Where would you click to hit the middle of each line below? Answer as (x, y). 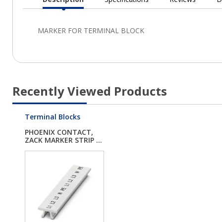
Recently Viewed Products (90, 91)
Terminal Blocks (53, 117)
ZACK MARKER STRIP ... (63, 140)
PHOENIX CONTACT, (59, 132)
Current (77, 13)
